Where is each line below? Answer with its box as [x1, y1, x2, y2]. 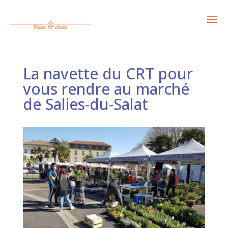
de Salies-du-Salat [22, 94, 148, 115]
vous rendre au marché [22, 78, 189, 100]
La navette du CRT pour [22, 63, 193, 84]
